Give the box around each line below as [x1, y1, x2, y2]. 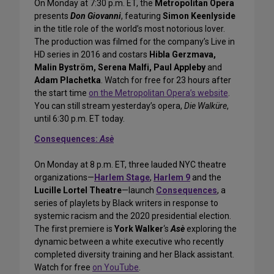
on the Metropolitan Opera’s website [89, 88, 228, 98]
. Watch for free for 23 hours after [101, 75, 231, 86]
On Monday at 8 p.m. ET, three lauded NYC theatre [34, 160, 226, 170]
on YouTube [92, 262, 139, 273]
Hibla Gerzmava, [149, 50, 216, 60]
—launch [122, 185, 156, 196]
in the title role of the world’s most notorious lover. [34, 24, 225, 34]
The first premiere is [34, 224, 114, 234]
